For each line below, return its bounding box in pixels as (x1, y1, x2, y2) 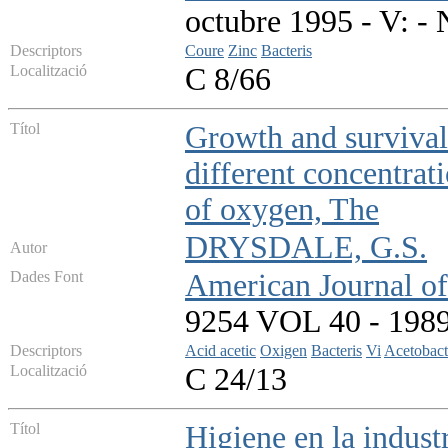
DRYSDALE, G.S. (185, 230, 427, 266)
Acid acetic (185, 342, 256, 360)
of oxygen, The (185, 192, 379, 228)
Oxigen (260, 342, 307, 360)
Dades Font (10, 268, 83, 286)
